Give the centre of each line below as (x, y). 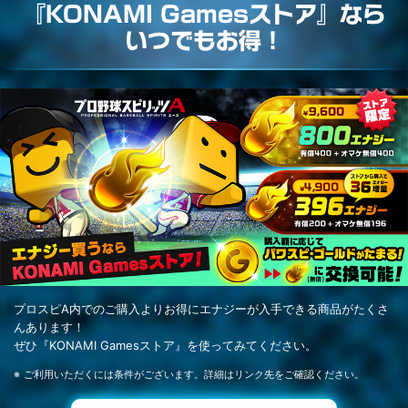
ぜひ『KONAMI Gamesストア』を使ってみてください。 (165, 345)
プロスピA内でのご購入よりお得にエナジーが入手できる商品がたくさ (201, 308)
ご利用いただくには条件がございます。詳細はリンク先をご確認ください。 (194, 374)
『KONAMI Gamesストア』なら (204, 15)
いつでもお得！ (204, 41)
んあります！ (49, 326)
